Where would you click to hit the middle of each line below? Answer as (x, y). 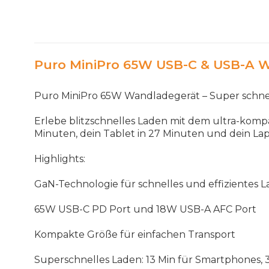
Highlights (59, 159)
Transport (212, 235)
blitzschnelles (102, 121)
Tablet (119, 134)
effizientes (233, 184)
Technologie (88, 184)
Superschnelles (72, 260)
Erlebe (50, 121)
